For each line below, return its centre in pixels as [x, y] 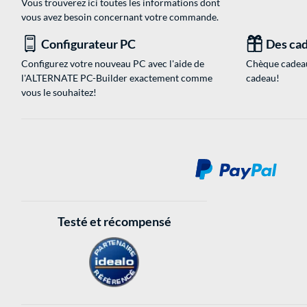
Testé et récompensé [114, 221]
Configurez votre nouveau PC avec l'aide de [113, 64]
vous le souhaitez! [59, 93]
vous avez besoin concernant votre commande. [120, 17]
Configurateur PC [88, 44]
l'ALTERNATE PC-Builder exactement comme [117, 78]
